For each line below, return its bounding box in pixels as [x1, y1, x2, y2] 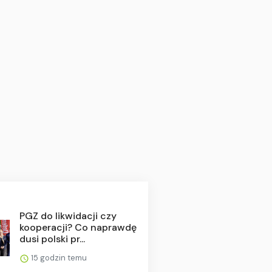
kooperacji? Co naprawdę [19, 220, 137, 234]
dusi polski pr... [19, 232, 85, 245]
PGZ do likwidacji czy [19, 209, 117, 222]
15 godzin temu [29, 252, 87, 263]
